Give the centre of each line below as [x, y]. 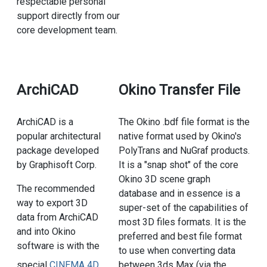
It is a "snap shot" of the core [178, 165]
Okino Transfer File [179, 90]
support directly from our [68, 16]
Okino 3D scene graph [164, 179]
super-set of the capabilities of [183, 208]
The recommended [55, 189]
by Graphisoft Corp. [56, 165]
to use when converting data [177, 251]
